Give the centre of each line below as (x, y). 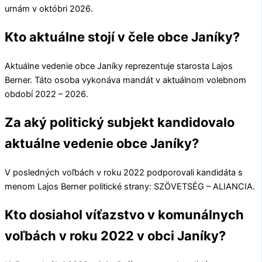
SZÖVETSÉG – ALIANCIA (203, 187)
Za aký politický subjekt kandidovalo (120, 123)
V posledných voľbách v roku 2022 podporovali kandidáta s (124, 173)
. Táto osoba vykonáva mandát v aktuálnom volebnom (138, 80)
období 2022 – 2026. (46, 94)
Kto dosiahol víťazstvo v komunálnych (124, 215)
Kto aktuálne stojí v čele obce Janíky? (122, 37)
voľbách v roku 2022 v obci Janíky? (115, 236)
